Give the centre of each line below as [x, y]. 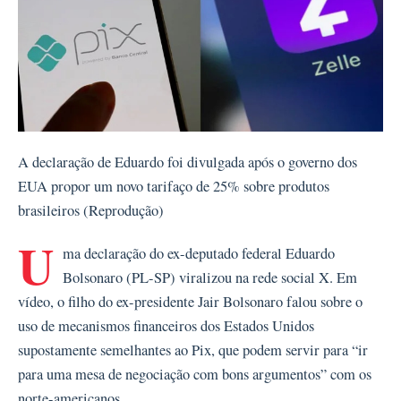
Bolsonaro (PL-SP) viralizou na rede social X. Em [210, 277]
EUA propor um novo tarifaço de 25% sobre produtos [174, 186]
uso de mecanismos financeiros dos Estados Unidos [166, 325]
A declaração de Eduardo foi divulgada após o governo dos [188, 162]
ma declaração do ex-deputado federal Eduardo [199, 253]
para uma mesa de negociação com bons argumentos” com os [195, 374]
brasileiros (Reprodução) [91, 210]
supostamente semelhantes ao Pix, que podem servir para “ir [193, 350]
